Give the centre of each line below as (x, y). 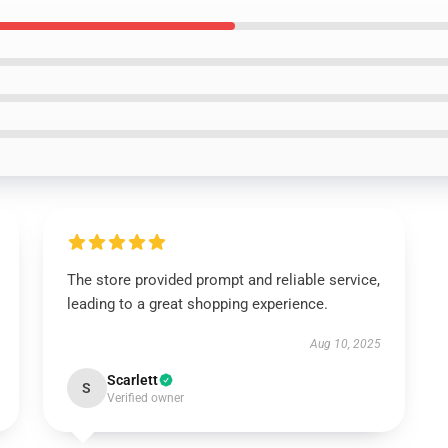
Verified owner (145, 398)
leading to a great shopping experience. (197, 304)
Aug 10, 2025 (346, 344)
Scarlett (132, 380)
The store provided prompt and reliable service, (223, 280)
